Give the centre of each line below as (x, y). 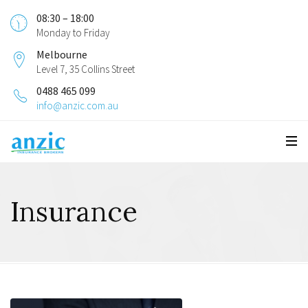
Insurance (74, 211)
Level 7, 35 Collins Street (86, 69)
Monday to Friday (73, 33)
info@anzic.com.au (77, 106)
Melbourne (62, 54)
